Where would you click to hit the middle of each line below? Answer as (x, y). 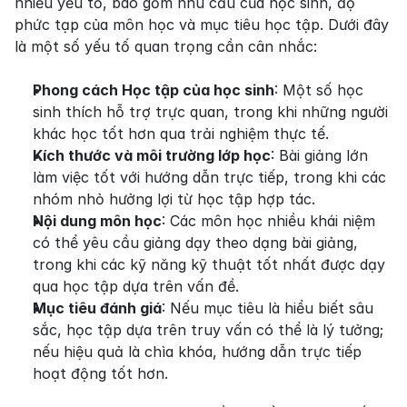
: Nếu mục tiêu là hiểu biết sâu (268, 308)
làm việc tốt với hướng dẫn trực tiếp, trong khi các (209, 177)
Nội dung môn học (97, 220)
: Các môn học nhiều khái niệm (268, 220)
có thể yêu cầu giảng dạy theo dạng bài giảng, (195, 242)
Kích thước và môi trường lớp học (152, 155)
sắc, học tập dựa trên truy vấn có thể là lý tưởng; (208, 329)
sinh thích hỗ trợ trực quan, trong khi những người (210, 111)
